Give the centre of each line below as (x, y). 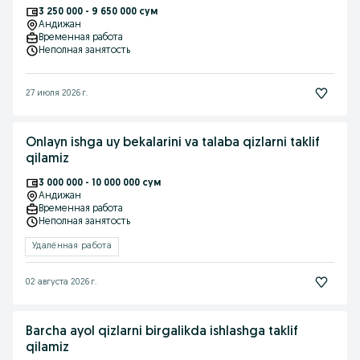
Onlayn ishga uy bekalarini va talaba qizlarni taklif (173, 143)
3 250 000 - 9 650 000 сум (98, 12)
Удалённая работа (72, 246)
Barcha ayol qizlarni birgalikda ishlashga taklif (162, 332)
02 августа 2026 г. (61, 282)
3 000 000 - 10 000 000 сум (100, 183)
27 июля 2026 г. (57, 93)
